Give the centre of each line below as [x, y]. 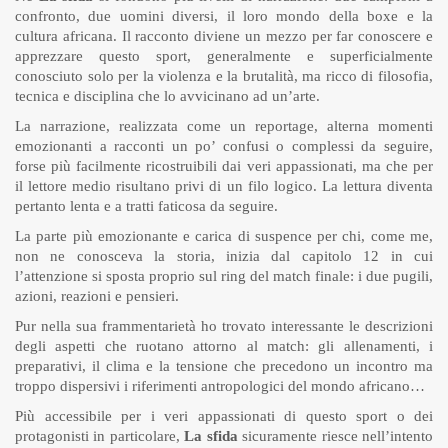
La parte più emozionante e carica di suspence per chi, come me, [224, 236]
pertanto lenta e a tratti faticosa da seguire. [146, 206]
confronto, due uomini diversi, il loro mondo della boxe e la [224, 16]
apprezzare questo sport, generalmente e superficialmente [224, 56]
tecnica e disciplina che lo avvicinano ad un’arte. [167, 96]
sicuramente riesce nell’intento [335, 436]
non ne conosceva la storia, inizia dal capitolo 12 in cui [224, 256]
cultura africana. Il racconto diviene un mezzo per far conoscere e [224, 36]
